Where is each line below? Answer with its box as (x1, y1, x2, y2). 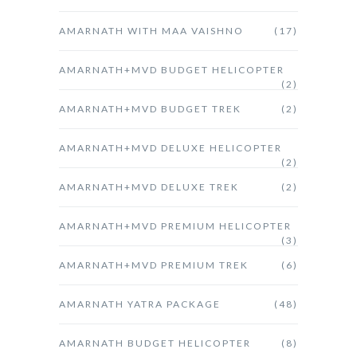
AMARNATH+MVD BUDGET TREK (59, 102, 241, 115)
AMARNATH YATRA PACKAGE (59, 297, 221, 310)
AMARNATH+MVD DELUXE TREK (59, 180, 239, 193)
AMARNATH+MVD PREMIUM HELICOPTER (59, 219, 292, 232)
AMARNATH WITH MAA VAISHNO (59, 24, 244, 37)
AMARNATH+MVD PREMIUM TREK (59, 258, 249, 271)
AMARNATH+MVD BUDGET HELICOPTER (59, 63, 284, 76)
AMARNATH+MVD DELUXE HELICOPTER (59, 141, 282, 154)
